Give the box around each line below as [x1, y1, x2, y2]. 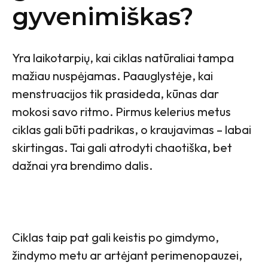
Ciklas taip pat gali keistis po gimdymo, [12, 230, 219, 245]
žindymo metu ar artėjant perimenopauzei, [12, 248, 242, 263]
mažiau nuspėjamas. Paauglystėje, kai [12, 68, 213, 84]
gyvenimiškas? [12, 2, 193, 32]
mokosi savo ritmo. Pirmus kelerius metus [12, 104, 231, 120]
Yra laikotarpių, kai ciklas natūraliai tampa [12, 50, 234, 66]
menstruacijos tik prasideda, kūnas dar [12, 86, 219, 102]
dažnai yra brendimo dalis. [12, 158, 153, 173]
